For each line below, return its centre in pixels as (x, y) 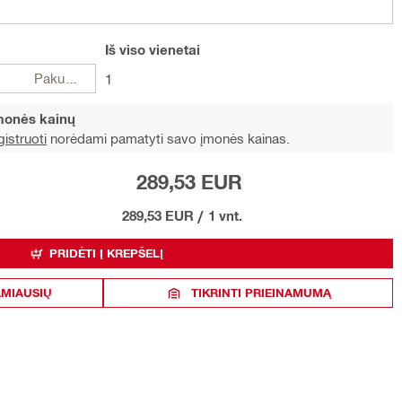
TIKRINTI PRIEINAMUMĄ (261, 293)
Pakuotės (71, 78)
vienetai (173, 49)
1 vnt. (225, 215)
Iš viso (125, 49)
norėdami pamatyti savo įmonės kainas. (168, 138)
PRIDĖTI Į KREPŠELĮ (106, 253)
